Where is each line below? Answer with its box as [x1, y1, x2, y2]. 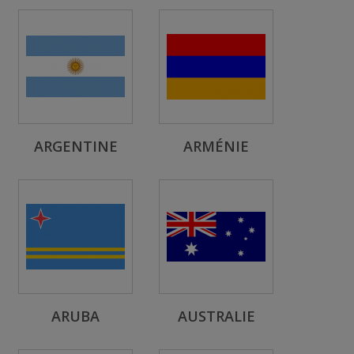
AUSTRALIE [177, 307, 255, 326]
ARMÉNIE [183, 137, 249, 156]
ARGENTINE [33, 137, 118, 156]
